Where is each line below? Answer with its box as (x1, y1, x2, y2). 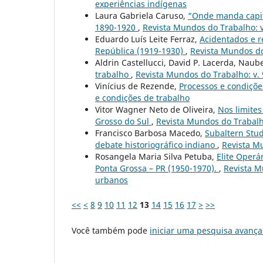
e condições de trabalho (95, 92, 190, 103)
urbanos (95, 174, 128, 186)
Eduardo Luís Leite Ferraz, (95, 33, 200, 45)
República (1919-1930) (95, 45, 186, 56)
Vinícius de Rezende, (95, 80, 179, 92)
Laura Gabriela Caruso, (95, 9, 188, 21)
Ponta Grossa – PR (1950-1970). (95, 162, 219, 174)
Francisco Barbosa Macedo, (95, 127, 205, 139)
